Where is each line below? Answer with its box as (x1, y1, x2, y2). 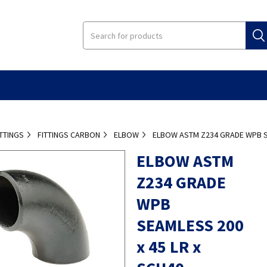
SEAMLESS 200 (136, 214, 244, 236)
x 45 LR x (136, 235, 201, 257)
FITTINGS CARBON (38, 129, 101, 140)
